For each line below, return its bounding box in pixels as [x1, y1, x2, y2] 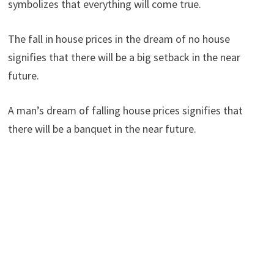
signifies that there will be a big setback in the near [7, 50, 240, 64]
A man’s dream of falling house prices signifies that [7, 103, 243, 117]
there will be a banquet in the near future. [7, 121, 196, 136]
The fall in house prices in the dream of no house [7, 31, 230, 46]
